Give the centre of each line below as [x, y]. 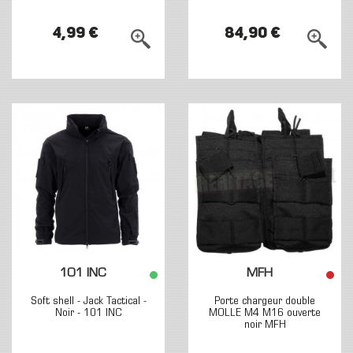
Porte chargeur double [265, 301]
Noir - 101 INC [88, 313]
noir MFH [265, 325]
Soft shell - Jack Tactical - [88, 301]
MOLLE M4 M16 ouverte [265, 313]
